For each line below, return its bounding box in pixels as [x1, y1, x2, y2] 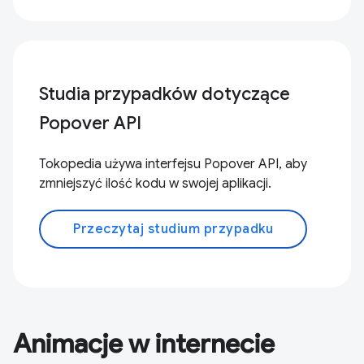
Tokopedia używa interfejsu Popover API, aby [39, 156, 307, 172]
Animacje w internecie [13, 327, 275, 360]
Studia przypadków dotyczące [39, 83, 290, 105]
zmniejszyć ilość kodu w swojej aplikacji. [39, 175, 271, 192]
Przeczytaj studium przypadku [73, 221, 273, 237]
